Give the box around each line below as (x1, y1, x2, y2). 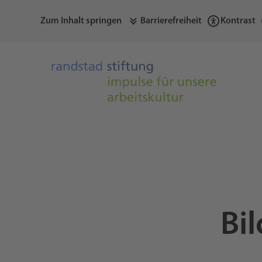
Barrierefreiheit (140, 16, 202, 26)
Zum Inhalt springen (40, 16, 122, 26)
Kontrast (220, 16, 256, 26)
